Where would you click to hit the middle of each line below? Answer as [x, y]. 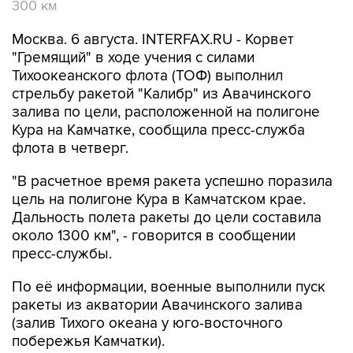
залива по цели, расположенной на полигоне [166, 112]
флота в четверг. [70, 148]
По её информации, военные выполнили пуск [169, 287]
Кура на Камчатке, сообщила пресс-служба [158, 130]
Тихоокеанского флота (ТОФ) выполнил [147, 76]
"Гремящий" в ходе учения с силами [133, 58]
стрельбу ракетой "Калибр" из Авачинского [162, 94]
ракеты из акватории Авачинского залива [157, 305]
